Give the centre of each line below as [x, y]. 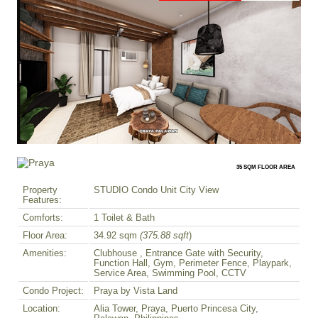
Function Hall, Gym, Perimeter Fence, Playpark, [193, 264]
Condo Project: [53, 291]
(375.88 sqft [164, 236]
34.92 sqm [117, 236]
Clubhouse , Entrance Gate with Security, [179, 254]
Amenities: [45, 254]
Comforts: [43, 218]
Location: [42, 309]
